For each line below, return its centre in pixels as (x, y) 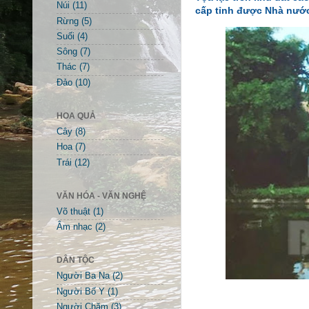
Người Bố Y (81, 291)
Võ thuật (73, 211)
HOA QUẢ (76, 116)
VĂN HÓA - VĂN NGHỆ (101, 196)
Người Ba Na (83, 276)
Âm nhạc (74, 227)
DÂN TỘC (76, 260)
